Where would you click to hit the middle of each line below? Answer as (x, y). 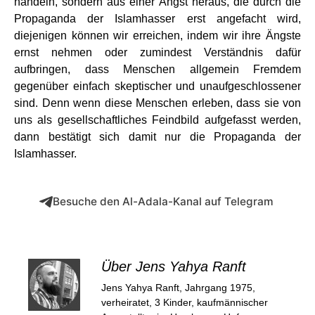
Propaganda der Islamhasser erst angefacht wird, (157, 19)
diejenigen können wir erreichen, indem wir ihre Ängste (157, 36)
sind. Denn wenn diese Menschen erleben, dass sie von (157, 103)
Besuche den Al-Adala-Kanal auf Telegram (163, 201)
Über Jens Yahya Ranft (174, 266)
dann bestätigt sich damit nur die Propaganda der (157, 137)
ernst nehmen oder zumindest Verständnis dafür (157, 52)
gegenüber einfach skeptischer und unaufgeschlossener (157, 86)
